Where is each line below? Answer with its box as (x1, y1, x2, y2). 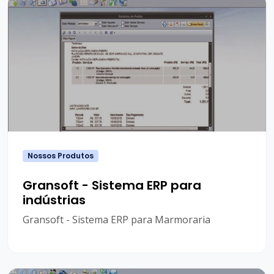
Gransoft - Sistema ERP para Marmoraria (23, 213, 210, 227)
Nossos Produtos (27, 150, 94, 161)
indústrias (23, 191, 86, 209)
